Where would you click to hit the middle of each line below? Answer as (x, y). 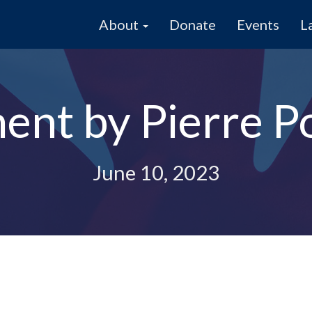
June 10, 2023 (156, 173)
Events (258, 24)
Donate (193, 24)
